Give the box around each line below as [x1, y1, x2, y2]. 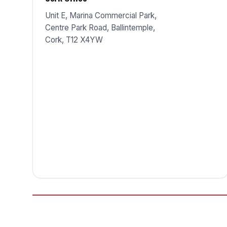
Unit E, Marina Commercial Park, [45, 11, 157, 20]
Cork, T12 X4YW [45, 35, 103, 45]
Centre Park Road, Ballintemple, [45, 23, 155, 32]
